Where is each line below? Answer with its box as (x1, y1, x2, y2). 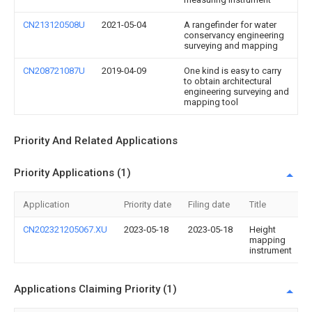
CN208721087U (23, 65, 85, 76)
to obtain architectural (184, 76, 272, 86)
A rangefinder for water (184, 19, 276, 30)
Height (249, 224, 276, 235)
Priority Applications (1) (14, 166, 131, 179)
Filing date (188, 199, 230, 210)
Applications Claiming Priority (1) (14, 283, 177, 295)
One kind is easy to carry (184, 65, 281, 76)
